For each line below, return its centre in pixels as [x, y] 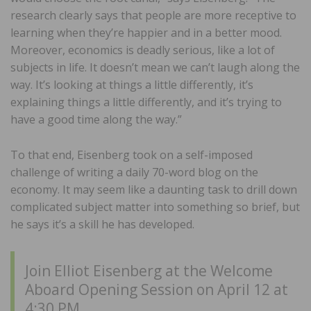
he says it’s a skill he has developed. [102, 225]
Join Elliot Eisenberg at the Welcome [149, 271]
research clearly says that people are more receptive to [153, 16]
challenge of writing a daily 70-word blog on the [134, 173]
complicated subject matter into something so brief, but [155, 207]
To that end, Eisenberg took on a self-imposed [132, 155]
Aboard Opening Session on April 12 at [157, 290]
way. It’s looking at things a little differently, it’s [132, 85]
